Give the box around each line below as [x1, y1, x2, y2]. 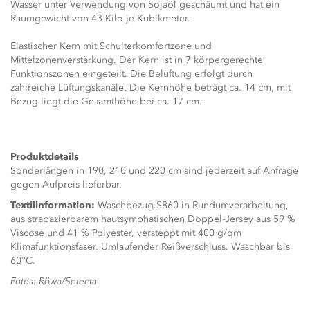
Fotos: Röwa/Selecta [10, 275, 97, 287]
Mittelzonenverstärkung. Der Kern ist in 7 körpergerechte [10, 54, 263, 66]
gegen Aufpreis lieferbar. [10, 179, 122, 190]
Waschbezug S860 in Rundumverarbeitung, [95, 199, 289, 211]
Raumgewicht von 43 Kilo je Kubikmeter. [10, 12, 190, 24]
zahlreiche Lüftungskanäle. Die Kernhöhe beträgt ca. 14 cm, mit [10, 82, 291, 93]
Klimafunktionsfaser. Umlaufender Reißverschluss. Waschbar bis [10, 241, 290, 253]
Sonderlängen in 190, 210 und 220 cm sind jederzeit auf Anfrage [10, 165, 298, 176]
